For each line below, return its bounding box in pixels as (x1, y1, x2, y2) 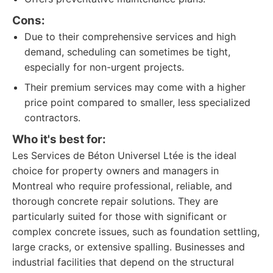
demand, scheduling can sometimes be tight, (24, 46, 230, 58)
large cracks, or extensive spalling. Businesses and (12, 241, 245, 253)
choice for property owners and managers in (12, 165, 219, 177)
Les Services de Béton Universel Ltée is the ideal (12, 149, 236, 161)
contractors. (24, 112, 80, 124)
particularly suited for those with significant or (12, 210, 227, 222)
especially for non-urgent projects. (24, 61, 184, 73)
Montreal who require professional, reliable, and (12, 180, 232, 192)
